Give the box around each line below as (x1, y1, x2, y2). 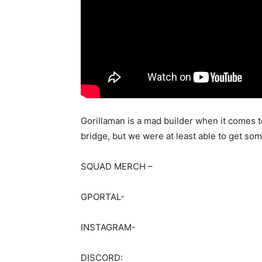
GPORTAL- (81, 191, 125, 202)
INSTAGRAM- (81, 222, 136, 233)
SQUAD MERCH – (81, 161, 153, 172)
